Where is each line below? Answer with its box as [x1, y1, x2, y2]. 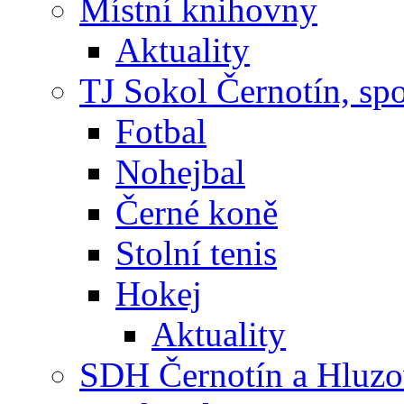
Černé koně [115, 192, 278, 232]
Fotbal [115, 111, 207, 151]
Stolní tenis [115, 233, 277, 272]
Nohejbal [115, 151, 245, 191]
